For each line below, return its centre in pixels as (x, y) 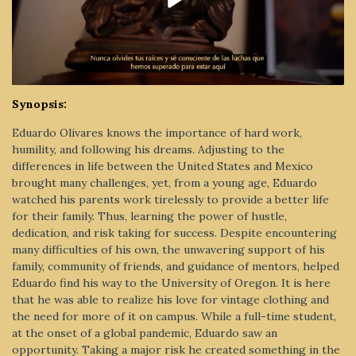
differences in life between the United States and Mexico (163, 166)
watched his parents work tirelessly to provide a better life (170, 199)
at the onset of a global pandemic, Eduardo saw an (145, 333)
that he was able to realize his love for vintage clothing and (170, 299)
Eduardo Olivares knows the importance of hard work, (157, 132)
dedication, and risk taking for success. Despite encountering (174, 232)
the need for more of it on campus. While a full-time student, (174, 316)
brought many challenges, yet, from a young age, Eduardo (164, 182)
